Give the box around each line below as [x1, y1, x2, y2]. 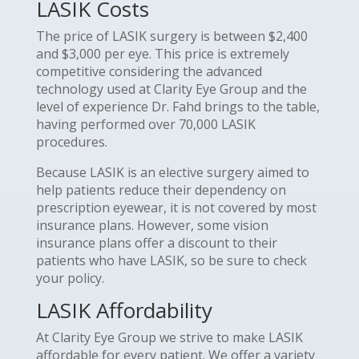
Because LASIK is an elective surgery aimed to [35, 163, 309, 181]
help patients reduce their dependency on [35, 180, 286, 199]
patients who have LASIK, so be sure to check [35, 251, 307, 269]
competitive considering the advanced [35, 62, 262, 80]
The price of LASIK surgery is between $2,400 [35, 26, 308, 45]
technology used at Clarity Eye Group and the [35, 79, 307, 98]
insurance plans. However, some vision [35, 216, 268, 234]
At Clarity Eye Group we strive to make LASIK [35, 328, 303, 346]
